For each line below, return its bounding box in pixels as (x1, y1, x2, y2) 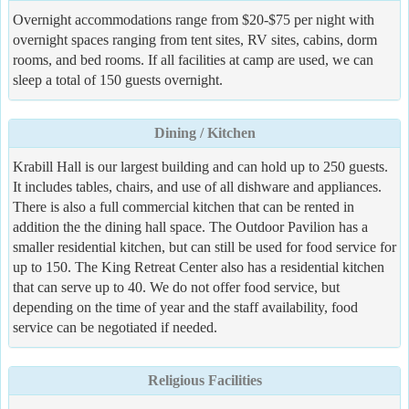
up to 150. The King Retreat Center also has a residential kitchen (13, 258, 384, 275)
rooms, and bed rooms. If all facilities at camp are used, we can (13, 51, 373, 68)
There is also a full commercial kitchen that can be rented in (13, 198, 354, 215)
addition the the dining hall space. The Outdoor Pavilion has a (13, 218, 368, 235)
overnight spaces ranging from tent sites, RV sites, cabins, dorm (13, 31, 377, 47)
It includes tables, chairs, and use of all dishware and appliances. (13, 178, 382, 194)
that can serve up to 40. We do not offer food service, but (13, 278, 340, 295)
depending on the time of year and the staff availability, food (13, 299, 358, 315)
